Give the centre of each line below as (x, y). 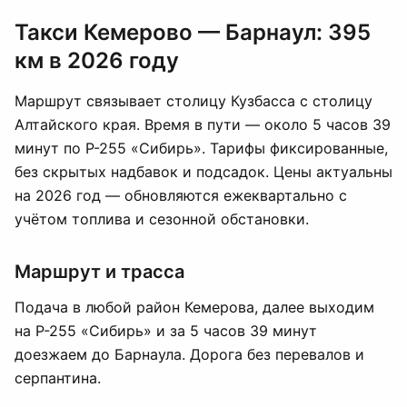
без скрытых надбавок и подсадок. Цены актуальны (203, 172)
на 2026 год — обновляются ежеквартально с (181, 195)
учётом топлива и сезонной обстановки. (162, 219)
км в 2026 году (97, 60)
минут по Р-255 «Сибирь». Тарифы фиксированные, (201, 148)
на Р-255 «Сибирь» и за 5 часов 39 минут (166, 331)
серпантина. (58, 378)
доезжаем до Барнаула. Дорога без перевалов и (189, 354)
